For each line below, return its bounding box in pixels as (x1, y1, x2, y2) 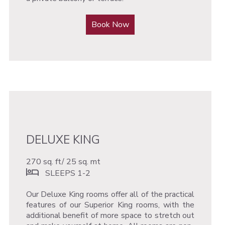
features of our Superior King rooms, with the (26, 199, 195, 210)
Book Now (91, 19, 130, 30)
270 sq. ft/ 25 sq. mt (26, 156, 102, 167)
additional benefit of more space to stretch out (26, 209, 195, 221)
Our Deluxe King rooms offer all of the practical (26, 188, 195, 200)
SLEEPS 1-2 (41, 167, 90, 179)
